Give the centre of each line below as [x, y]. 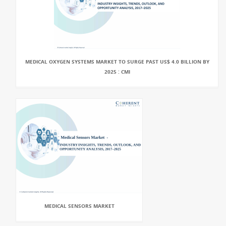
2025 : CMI [117, 72]
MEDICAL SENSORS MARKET [79, 206]
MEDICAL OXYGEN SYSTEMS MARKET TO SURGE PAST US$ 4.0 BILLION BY [117, 62]
